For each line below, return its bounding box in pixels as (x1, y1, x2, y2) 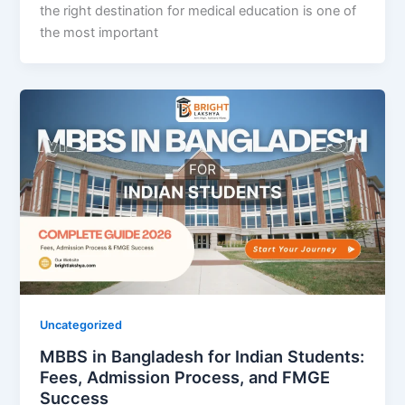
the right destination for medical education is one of (40, 2, 357, 19)
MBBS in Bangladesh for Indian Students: (40, 346, 365, 367)
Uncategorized (40, 318, 123, 333)
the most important (40, 24, 159, 41)
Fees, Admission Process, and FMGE (40, 367, 331, 388)
